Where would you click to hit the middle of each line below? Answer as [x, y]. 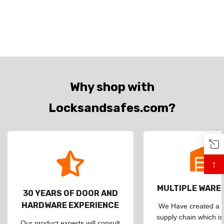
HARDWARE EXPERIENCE [70, 205]
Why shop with [112, 87]
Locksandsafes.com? [112, 108]
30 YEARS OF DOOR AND [70, 193]
